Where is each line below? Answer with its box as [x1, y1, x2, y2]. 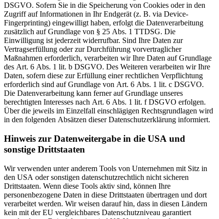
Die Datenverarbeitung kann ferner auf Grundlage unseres [4, 89, 183, 98]
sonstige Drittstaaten [4, 144, 85, 154]
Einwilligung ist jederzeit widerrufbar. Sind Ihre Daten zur [4, 36, 183, 45]
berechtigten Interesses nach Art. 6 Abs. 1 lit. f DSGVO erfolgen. [4, 98, 206, 107]
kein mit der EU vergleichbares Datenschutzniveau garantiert [4, 208, 191, 217]
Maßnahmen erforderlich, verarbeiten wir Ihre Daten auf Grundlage [4, 54, 212, 63]
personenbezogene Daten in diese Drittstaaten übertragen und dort [4, 190, 207, 199]
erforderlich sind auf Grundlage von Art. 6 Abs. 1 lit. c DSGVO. [4, 80, 204, 89]
